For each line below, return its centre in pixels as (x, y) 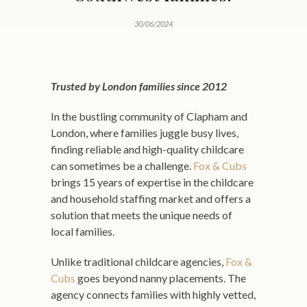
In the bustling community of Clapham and (149, 116)
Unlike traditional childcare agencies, (138, 261)
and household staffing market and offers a (151, 198)
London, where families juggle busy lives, (145, 133)
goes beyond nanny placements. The (161, 278)
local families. (83, 231)
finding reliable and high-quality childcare (147, 149)
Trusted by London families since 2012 (139, 86)
